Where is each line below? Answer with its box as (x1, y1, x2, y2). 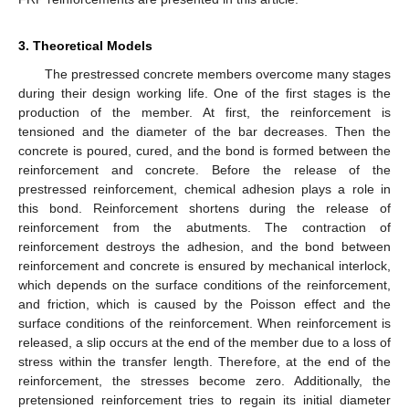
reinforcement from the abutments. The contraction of (18, 219, 391, 235)
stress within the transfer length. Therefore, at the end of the (18, 353, 391, 369)
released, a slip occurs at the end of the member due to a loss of (18, 334, 391, 350)
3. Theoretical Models (18, 37, 152, 53)
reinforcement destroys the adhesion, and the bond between (18, 238, 391, 254)
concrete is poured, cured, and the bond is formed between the (18, 142, 391, 158)
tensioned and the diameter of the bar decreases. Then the (18, 123, 391, 139)
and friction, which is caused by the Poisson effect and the (18, 296, 391, 311)
